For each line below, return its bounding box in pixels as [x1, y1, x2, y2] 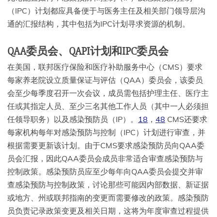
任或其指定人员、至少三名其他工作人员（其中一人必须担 [7, 101, 209, 111]
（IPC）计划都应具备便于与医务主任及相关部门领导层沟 [7, 6, 205, 16]
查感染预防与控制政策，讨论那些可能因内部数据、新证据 [7, 180, 209, 190]
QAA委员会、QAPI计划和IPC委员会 [7, 45, 169, 59]
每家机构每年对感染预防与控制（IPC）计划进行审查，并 [7, 127, 205, 138]
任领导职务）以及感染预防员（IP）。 [7, 114, 138, 124]
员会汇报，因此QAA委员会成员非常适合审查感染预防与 [7, 154, 203, 164]
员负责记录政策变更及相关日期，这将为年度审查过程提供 [7, 206, 209, 216]
